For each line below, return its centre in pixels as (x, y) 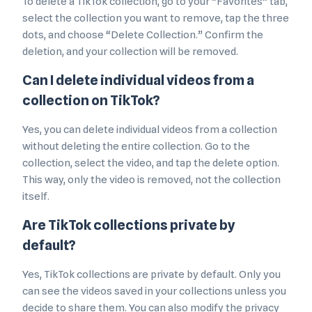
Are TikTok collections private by (129, 225)
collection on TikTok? (91, 101)
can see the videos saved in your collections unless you (154, 291)
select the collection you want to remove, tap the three (156, 18)
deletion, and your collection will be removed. (130, 52)
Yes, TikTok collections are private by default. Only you (151, 275)
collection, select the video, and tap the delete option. (151, 163)
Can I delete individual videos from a (138, 80)
